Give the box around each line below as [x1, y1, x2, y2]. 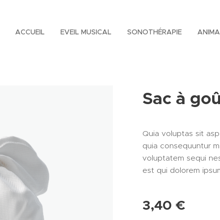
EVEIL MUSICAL [60, 27, 111, 36]
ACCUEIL [15, 27, 45, 36]
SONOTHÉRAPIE [127, 27, 182, 36]
